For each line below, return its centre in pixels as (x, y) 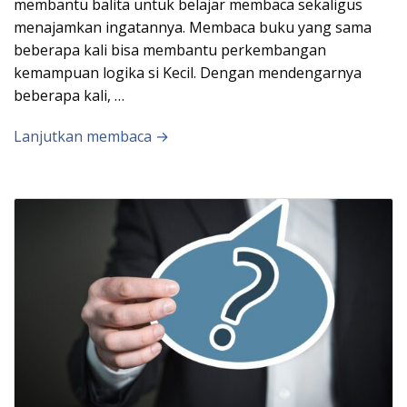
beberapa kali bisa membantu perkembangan (170, 50)
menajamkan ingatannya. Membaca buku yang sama (193, 27)
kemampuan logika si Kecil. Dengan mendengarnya (188, 72)
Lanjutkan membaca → (91, 136)
